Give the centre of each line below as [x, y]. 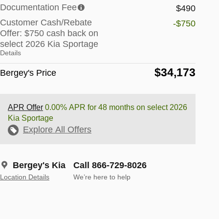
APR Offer [25, 108]
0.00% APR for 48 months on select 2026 [115, 108]
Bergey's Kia [39, 165]
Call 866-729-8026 [110, 165]
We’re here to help [102, 177]
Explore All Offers [57, 130]
